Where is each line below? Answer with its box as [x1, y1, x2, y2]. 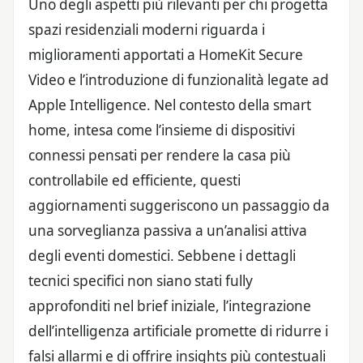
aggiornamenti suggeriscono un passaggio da [28, 195, 330, 215]
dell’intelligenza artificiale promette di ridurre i [28, 321, 328, 340]
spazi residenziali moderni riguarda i [28, 19, 265, 39]
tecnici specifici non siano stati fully [28, 271, 253, 290]
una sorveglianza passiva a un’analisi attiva [28, 220, 307, 240]
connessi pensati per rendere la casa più [28, 145, 291, 164]
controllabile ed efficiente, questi [28, 170, 241, 190]
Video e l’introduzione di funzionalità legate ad [28, 70, 329, 89]
